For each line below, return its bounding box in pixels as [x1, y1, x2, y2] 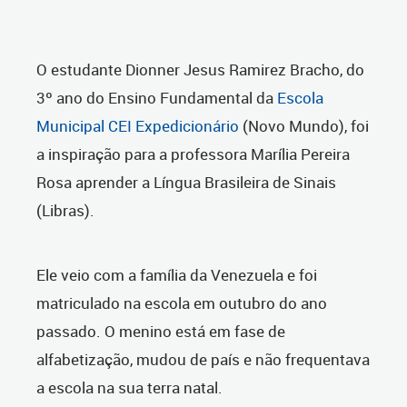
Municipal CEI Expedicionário [36, 115, 239, 137]
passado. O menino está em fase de [36, 321, 285, 342]
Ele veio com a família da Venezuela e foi [36, 264, 317, 286]
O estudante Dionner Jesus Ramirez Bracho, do [36, 59, 364, 81]
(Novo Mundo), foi [239, 115, 369, 137]
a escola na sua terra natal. [36, 377, 223, 399]
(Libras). [36, 200, 94, 222]
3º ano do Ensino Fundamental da [36, 87, 277, 109]
